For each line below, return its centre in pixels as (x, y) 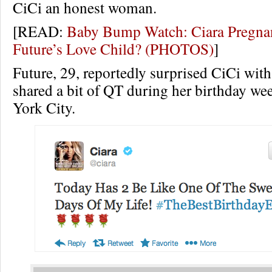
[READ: (40, 31)
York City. (44, 107)
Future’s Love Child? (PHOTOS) (113, 49)
